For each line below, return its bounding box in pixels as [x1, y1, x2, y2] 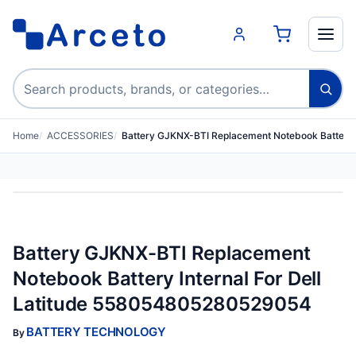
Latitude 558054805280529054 [13, 292, 311, 315]
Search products [13, 70, 113, 87]
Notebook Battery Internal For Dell [13, 267, 321, 290]
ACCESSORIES [47, 130, 114, 141]
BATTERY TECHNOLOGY [26, 324, 166, 339]
